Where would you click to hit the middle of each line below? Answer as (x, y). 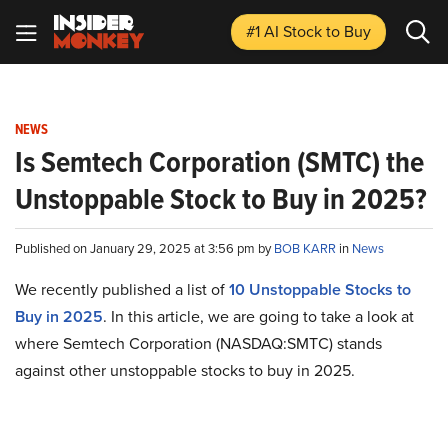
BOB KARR (306, 248)
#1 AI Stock (286, 31)
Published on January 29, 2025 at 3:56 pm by (144, 248)
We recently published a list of (122, 289)
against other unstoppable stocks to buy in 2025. (185, 370)
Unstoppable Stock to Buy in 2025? (221, 199)
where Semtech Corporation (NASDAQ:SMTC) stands (198, 343)
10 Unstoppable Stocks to (320, 289)
